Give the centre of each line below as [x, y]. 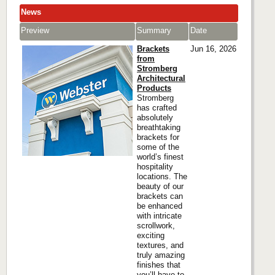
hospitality [155, 167]
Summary [154, 31]
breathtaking [159, 128]
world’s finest [160, 157]
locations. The [162, 177]
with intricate [159, 216]
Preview [35, 31]
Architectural [161, 79]
